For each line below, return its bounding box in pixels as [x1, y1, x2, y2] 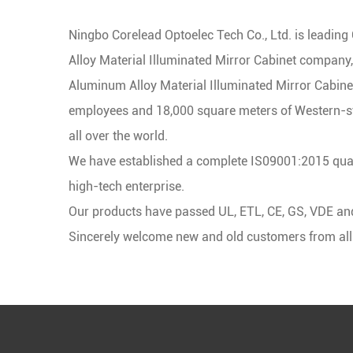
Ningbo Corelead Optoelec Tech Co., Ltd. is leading [69, 28, 351, 43]
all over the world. [69, 128, 168, 144]
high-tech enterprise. [69, 179, 184, 195]
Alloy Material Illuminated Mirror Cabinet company [69, 53, 351, 69]
